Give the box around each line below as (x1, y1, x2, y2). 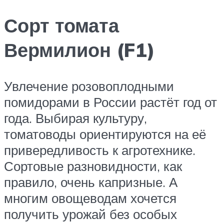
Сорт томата (4, 12, 119, 37)
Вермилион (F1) (4, 37, 155, 62)
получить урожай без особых (4, 205, 177, 222)
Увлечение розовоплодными (4, 77, 174, 94)
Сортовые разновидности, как (4, 157, 182, 174)
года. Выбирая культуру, (4, 109, 147, 126)
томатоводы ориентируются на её (4, 125, 206, 142)
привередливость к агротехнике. (4, 141, 195, 158)
